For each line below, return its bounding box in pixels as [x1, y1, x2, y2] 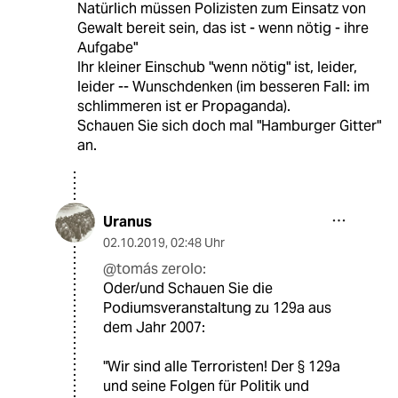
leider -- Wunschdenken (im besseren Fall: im [76, 76, 370, 96]
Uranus [103, 211, 152, 231]
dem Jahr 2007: [103, 317, 205, 337]
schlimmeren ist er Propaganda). [76, 96, 291, 115]
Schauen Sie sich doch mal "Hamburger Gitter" [76, 115, 381, 135]
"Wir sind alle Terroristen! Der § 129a [103, 356, 340, 376]
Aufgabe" [76, 37, 138, 57]
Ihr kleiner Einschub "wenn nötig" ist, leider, [76, 57, 357, 76]
